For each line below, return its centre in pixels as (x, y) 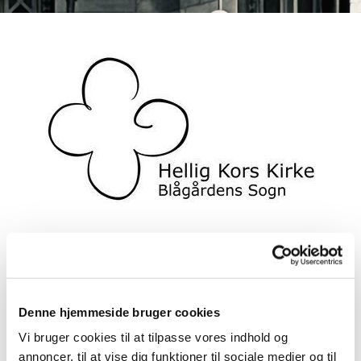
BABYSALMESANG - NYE (180, 290)
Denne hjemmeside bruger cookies (119, 312)
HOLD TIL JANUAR (180, 324)
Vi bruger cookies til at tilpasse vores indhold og (153, 337)
